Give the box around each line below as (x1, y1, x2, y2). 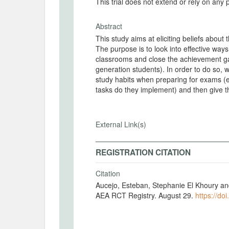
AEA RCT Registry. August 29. (96, 190, 195, 200)
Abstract (96, 21, 122, 31)
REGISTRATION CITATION (96, 146, 191, 158)
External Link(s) (96, 119, 146, 129)
